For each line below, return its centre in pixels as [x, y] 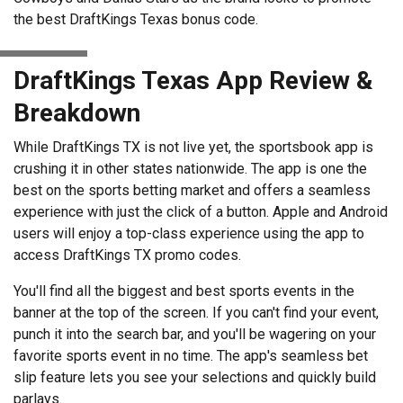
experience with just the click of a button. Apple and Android [201, 211]
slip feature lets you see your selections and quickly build [195, 377]
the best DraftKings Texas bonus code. [136, 19]
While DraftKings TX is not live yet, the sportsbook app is [193, 147]
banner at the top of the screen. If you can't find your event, [196, 312]
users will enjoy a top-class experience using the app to [189, 233]
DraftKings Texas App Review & [193, 80]
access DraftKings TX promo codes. [127, 255]
